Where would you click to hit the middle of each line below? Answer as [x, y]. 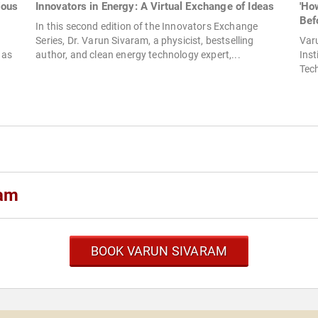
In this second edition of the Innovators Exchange [147, 27]
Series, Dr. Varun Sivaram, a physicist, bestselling [145, 41]
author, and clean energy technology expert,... [138, 55]
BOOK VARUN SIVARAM [159, 251]
